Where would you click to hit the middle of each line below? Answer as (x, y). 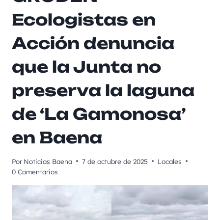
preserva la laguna (103, 91)
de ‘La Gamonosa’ (99, 114)
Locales (170, 161)
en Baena (57, 138)
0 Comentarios (35, 171)
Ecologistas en (84, 20)
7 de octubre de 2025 (115, 161)
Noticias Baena (48, 161)
